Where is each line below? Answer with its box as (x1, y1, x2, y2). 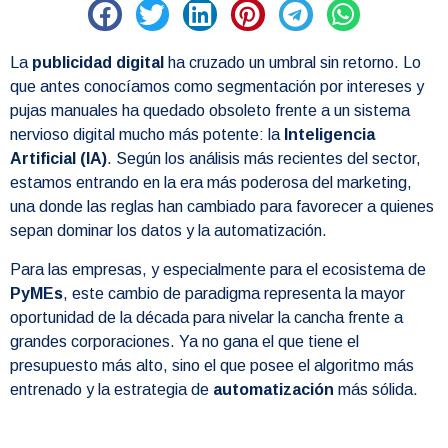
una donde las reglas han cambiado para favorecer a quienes (10, 198, 434, 216)
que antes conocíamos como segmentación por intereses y (10, 78, 424, 96)
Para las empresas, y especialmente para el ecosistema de (10, 260, 426, 278)
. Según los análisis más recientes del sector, (107, 150, 421, 168)
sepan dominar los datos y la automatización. (10, 222, 327, 240)
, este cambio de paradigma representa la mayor (63, 284, 405, 302)
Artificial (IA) (10, 150, 107, 168)
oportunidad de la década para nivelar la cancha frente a (10, 308, 403, 326)
